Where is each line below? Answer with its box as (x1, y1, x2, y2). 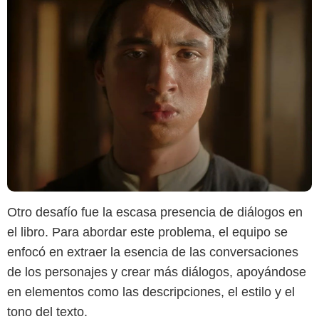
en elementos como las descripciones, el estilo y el (7, 285, 295, 300)
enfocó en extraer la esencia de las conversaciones (7, 245, 298, 260)
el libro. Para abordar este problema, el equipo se (7, 225, 288, 240)
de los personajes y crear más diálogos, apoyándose (7, 265, 306, 280)
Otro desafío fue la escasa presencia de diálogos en (7, 205, 303, 220)
